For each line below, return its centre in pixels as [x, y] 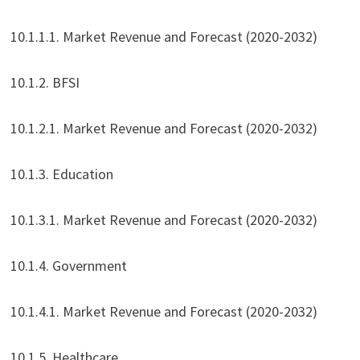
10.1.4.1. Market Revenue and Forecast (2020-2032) [164, 312]
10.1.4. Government [68, 266]
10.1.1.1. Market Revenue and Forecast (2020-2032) [164, 37]
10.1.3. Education [61, 174]
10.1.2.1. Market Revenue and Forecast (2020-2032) [164, 129]
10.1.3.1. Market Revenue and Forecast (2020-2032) [164, 220]
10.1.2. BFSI [45, 83]
